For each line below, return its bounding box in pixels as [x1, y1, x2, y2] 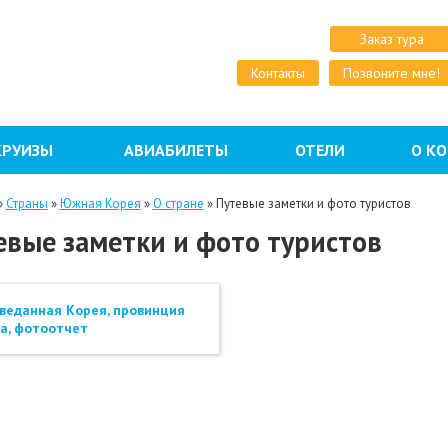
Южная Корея [59, 194, 141, 212]
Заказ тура [359, 30, 424, 48]
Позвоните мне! [343, 64, 440, 82]
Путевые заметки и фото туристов [215, 194, 411, 212]
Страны [5, 194, 48, 212]
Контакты [251, 64, 305, 82]
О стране [152, 194, 204, 212]
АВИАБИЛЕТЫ [124, 139, 228, 160]
